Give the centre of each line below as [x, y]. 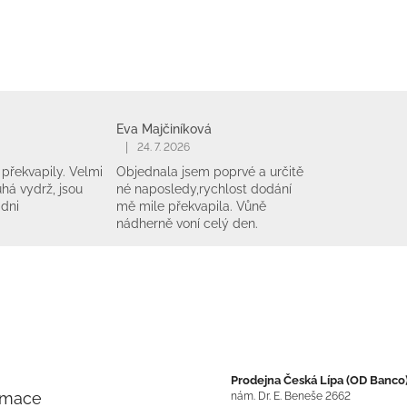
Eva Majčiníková [164, 129]
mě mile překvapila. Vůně [192, 207]
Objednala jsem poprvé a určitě [210, 172]
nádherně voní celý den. [188, 224]
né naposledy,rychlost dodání [204, 189]
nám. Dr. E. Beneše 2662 [291, 397]
